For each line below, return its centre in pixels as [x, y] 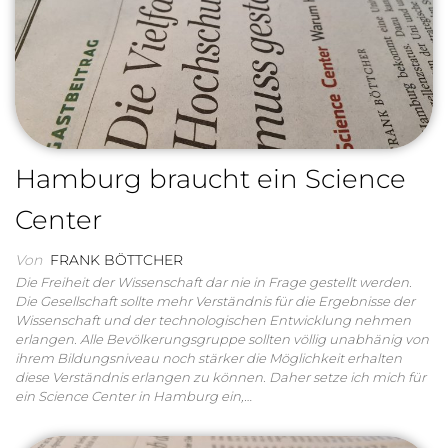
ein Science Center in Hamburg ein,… [133, 396]
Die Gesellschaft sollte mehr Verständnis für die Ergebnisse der [215, 301]
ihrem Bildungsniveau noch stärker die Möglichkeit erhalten [208, 358]
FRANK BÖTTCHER [116, 260]
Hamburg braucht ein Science [210, 179]
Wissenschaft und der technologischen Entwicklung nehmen [213, 320]
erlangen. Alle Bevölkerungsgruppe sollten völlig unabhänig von [222, 339]
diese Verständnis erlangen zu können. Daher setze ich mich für [220, 377]
